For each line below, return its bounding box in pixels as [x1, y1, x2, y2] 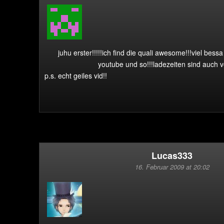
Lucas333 [151, 149, 192, 162]
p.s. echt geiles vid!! [44, 70, 107, 80]
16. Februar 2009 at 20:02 [134, 162, 209, 171]
